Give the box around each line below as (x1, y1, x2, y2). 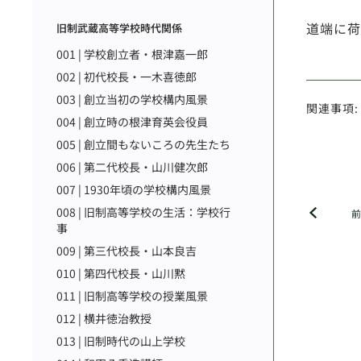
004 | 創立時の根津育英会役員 (56, 114, 208, 130)
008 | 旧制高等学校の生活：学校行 (56, 204, 230, 220)
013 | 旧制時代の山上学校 (56, 333, 185, 349)
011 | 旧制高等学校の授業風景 (56, 288, 208, 304)
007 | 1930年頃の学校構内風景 (56, 181, 211, 197)
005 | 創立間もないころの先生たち (56, 136, 230, 152)
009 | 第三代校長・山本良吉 (56, 243, 197, 259)
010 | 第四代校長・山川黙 (56, 265, 185, 281)
